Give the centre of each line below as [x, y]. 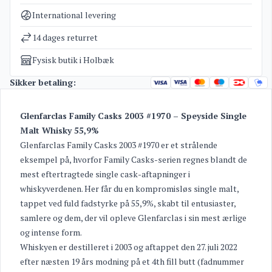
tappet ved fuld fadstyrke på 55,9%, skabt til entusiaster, [128, 203]
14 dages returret [65, 37]
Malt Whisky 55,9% [59, 130]
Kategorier [31, 9]
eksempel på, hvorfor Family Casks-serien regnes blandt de [134, 159]
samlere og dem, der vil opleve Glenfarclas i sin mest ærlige [133, 218]
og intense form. [51, 232]
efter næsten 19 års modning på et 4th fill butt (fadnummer [132, 261]
